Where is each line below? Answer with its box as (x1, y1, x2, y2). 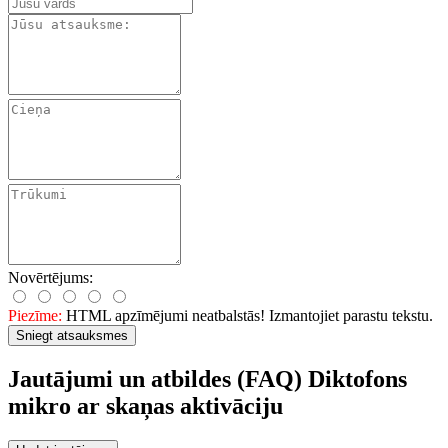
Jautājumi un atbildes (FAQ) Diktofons (8, 365, 407, 392)
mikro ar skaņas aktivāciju (8, 392, 283, 419)
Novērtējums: (8, 268, 93, 286)
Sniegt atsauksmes (16, 327, 128, 343)
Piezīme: (8, 306, 62, 324)
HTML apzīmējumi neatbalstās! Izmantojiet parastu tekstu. (62, 306, 433, 324)
